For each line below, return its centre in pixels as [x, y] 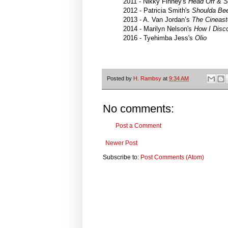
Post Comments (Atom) [172, 158]
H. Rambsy [147, 78]
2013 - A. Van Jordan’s [158, 19]
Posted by [120, 78]
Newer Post [121, 143]
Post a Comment [138, 126]
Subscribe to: [122, 158]
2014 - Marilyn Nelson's [159, 28]
